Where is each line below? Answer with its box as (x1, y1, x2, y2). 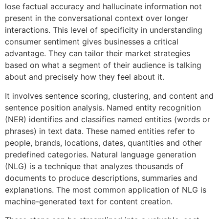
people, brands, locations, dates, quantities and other (5, 137, 202, 148)
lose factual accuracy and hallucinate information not (5, 1, 202, 12)
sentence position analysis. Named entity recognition (5, 102, 201, 112)
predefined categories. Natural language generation (5, 149, 196, 159)
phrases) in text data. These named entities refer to (5, 126, 195, 136)
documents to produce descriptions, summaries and (5, 173, 197, 183)
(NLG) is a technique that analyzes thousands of (5, 161, 183, 171)
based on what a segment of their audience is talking (5, 60, 201, 70)
